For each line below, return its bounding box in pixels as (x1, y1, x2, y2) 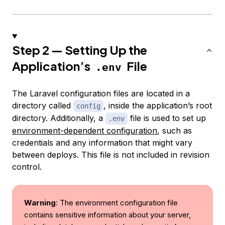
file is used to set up (128, 113, 206, 123)
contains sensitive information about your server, (24, 209, 191, 219)
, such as (157, 125, 192, 136)
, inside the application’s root (103, 100, 212, 110)
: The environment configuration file (56, 197, 178, 207)
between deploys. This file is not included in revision (12, 149, 209, 160)
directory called (12, 100, 73, 110)
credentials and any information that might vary (12, 137, 192, 148)
